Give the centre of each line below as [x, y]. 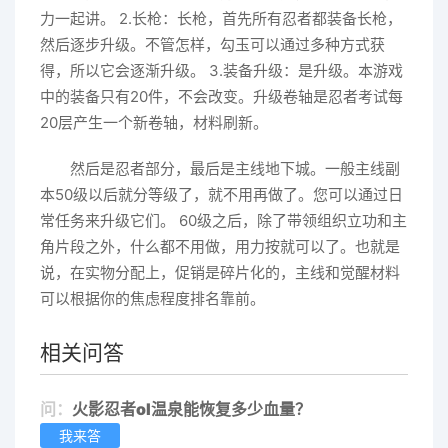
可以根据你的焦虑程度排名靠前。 [152, 298]
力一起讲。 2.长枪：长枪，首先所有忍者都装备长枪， [221, 18]
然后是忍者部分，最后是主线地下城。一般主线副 [235, 168]
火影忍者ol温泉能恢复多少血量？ [191, 408]
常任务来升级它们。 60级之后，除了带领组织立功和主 [223, 220]
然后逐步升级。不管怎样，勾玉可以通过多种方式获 [212, 44]
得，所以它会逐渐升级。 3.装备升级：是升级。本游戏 [221, 70]
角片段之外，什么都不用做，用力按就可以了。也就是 [220, 246]
